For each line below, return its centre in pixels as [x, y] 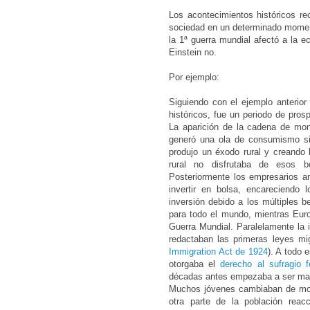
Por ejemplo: [194, 77]
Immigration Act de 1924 [218, 252]
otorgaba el [195, 264]
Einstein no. [193, 53]
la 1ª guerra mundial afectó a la [235, 40]
